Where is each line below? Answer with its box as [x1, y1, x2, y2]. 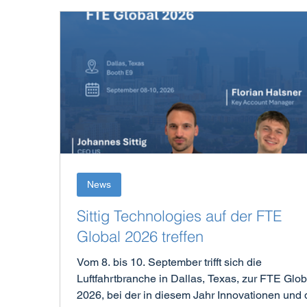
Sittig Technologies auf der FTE [77, 206, 282, 226]
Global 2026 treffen [77, 227, 204, 247]
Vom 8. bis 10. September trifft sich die [77, 256, 262, 269]
